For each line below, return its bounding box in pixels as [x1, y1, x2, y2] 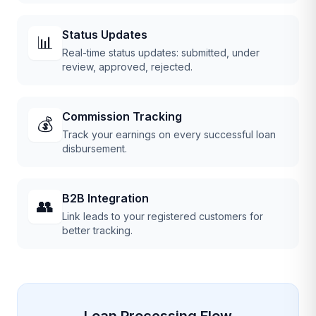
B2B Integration [62, 190, 149, 205]
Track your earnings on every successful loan [62, 128, 276, 140]
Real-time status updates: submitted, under [62, 46, 260, 59]
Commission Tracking [62, 109, 182, 123]
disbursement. [62, 142, 127, 154]
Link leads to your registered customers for [62, 209, 263, 222]
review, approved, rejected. [62, 60, 193, 73]
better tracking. [62, 224, 133, 236]
